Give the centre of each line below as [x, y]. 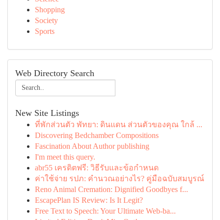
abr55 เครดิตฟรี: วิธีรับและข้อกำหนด [97, 168]
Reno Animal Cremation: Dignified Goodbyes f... [111, 189]
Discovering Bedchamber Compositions [97, 135]
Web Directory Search [55, 73]
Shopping [50, 10]
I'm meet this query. [65, 157]
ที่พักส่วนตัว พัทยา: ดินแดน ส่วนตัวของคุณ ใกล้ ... [119, 124]
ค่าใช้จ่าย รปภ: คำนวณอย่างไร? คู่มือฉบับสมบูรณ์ [120, 179]
